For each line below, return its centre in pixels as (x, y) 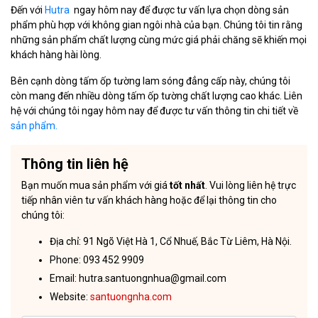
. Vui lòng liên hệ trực (251, 186)
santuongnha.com (131, 297)
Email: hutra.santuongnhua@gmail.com (138, 279)
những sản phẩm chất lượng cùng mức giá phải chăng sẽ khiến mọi (159, 40)
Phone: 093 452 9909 (97, 260)
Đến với (28, 10)
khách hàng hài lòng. (56, 55)
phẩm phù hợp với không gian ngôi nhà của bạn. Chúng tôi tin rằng (157, 25)
